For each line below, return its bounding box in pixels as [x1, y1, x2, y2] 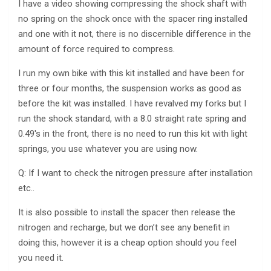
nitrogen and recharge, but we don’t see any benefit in [18, 221, 230, 233]
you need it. [18, 252, 64, 263]
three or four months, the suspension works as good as [18, 82, 241, 94]
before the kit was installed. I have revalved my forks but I [18, 97, 246, 109]
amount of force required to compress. [18, 43, 175, 54]
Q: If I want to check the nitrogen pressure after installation [18, 167, 253, 178]
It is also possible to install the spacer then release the [18, 206, 235, 218]
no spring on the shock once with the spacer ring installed [18, 13, 247, 24]
